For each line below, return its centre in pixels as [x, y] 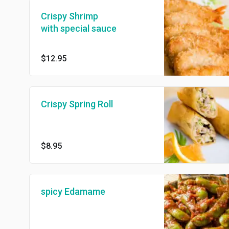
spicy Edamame [73, 192]
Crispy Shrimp [70, 16]
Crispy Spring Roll [77, 104]
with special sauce [79, 29]
